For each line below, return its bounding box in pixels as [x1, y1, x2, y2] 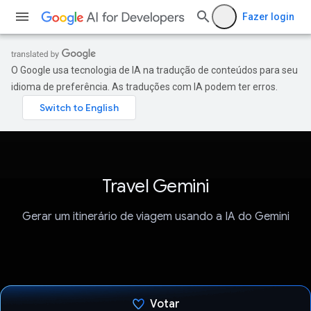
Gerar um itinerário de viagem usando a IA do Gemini [22, 210, 289, 224]
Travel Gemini [102, 175, 209, 197]
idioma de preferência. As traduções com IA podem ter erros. [11, 81, 278, 92]
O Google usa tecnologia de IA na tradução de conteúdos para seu [11, 65, 298, 76]
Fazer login [242, 11, 294, 22]
